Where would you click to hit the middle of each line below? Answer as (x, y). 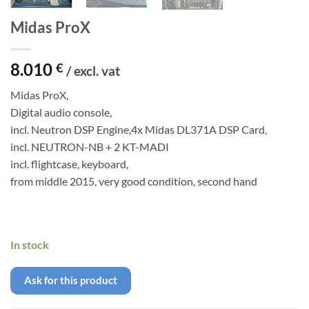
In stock (30, 244)
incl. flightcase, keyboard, (69, 164)
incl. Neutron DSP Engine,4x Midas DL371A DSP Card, (139, 130)
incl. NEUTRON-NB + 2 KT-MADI (90, 147)
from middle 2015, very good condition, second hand (134, 181)
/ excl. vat (93, 71)
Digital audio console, (61, 112)
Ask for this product (71, 280)
